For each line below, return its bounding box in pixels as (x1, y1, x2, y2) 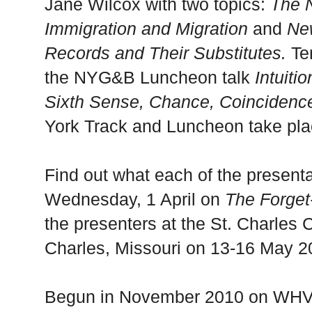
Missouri (115, 238, 181, 258)
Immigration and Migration (45, 19, 253, 39)
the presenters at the (45, 214, 210, 234)
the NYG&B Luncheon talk (45, 68, 255, 88)
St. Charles (210, 214, 297, 234)
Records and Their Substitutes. (45, 43, 286, 63)
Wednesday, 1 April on (45, 189, 225, 210)
